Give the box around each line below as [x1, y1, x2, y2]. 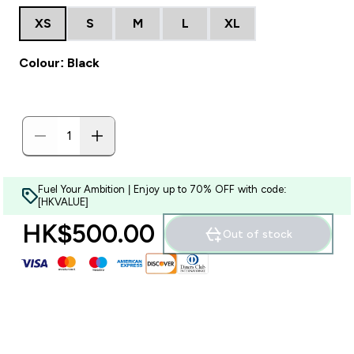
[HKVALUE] [38, 196, 88, 208]
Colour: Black [19, 56, 100, 70]
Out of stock [223, 228, 292, 240]
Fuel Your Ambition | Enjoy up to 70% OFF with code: [38, 183, 287, 195]
